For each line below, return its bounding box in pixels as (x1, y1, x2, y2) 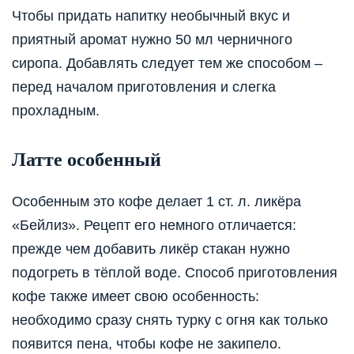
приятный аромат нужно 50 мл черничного (12, 32, 292, 48)
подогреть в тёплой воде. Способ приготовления (12, 265, 337, 281)
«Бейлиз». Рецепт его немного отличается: (12, 217, 296, 234)
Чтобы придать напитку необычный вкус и (12, 8, 290, 24)
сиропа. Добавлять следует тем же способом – (12, 55, 322, 72)
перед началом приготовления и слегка (12, 79, 276, 96)
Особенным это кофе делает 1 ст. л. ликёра (12, 194, 301, 210)
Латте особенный (12, 149, 161, 171)
